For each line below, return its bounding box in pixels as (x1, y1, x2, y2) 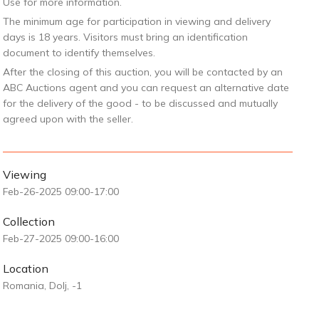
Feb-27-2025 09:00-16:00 (2, 232, 119, 245)
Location (2, 261, 48, 276)
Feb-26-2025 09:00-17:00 (2, 185, 119, 198)
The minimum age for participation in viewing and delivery (2, 15, 271, 28)
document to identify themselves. (2, 46, 155, 59)
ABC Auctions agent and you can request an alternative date (2, 81, 289, 94)
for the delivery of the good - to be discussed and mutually (2, 97, 278, 110)
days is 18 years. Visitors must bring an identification (2, 31, 248, 43)
